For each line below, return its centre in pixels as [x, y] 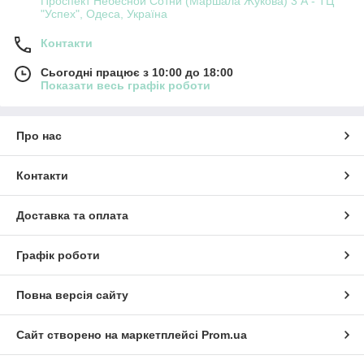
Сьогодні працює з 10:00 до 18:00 [137, 72]
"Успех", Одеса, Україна [104, 13]
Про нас [39, 135]
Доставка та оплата [72, 215]
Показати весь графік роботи [126, 85]
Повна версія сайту [72, 295]
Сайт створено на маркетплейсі [109, 334]
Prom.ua [224, 334]
